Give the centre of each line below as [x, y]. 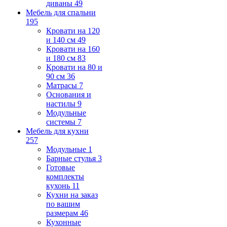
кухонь [58, 186]
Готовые [61, 167]
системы [61, 122]
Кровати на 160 [73, 49]
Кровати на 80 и [74, 67]
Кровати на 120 [73, 31]
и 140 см [61, 40]
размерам [62, 213]
